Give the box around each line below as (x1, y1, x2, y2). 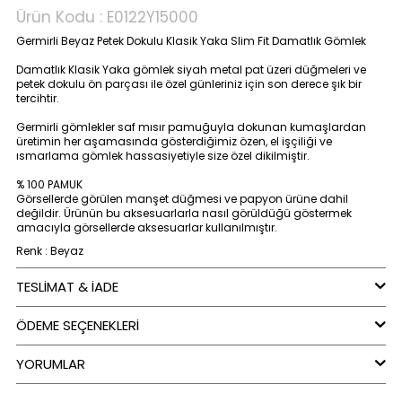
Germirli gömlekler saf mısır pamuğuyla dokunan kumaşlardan (16, 118, 366, 135)
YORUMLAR (16, 354, 85, 373)
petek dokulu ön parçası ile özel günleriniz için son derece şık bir (16, 75, 362, 92)
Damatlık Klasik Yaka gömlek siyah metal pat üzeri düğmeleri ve (16, 61, 366, 77)
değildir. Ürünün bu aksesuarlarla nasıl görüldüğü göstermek (16, 205, 352, 221)
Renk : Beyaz (16, 242, 83, 258)
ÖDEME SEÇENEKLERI (16, 315, 139, 335)
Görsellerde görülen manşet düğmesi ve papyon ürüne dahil (16, 190, 348, 206)
